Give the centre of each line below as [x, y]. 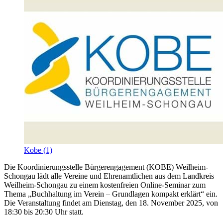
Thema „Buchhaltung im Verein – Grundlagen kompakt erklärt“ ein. [111, 194]
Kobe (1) [38, 150]
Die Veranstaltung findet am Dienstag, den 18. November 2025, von [111, 203]
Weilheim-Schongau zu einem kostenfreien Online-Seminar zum [105, 185]
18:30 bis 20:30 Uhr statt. [44, 212]
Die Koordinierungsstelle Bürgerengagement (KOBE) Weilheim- [106, 167]
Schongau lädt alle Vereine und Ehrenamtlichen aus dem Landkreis [109, 176]
